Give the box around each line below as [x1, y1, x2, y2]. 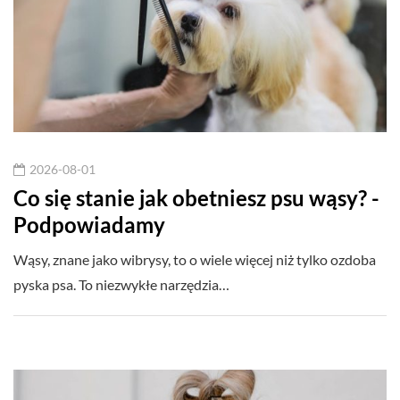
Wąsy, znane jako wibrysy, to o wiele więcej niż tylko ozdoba [13, 250, 376, 268]
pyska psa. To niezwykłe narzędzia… [13, 275, 229, 293]
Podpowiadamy [13, 211, 165, 237]
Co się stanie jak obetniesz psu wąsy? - [13, 184, 379, 211]
